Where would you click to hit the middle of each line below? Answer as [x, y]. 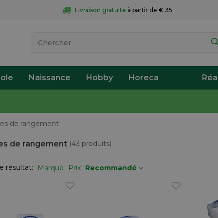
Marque [51, 168]
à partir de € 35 [150, 10]
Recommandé [112, 168]
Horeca [144, 78]
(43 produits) [89, 144]
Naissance [50, 78]
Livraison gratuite [100, 10]
